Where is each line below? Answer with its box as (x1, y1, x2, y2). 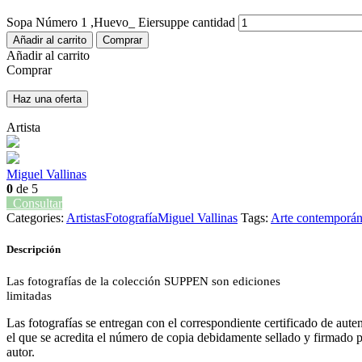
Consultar (13, 196, 62, 210)
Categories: (6, 210, 66, 225)
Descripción (6, 243, 61, 256)
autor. (6, 345, 35, 360)
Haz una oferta (13, 92, 82, 105)
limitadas (6, 289, 52, 303)
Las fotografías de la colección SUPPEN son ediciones (6, 275, 280, 288)
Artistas (66, 210, 105, 225)
